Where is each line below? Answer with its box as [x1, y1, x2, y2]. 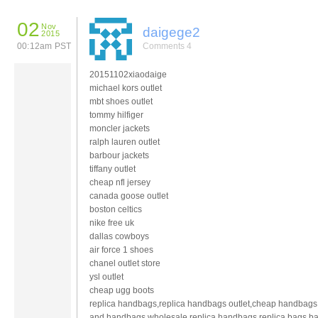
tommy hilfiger [89, 109, 143, 120]
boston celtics [89, 204, 142, 214]
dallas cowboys [89, 231, 149, 241]
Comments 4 [143, 40, 192, 51]
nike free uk [89, 217, 134, 228]
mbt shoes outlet [89, 96, 153, 106]
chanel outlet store [89, 258, 160, 268]
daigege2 [143, 24, 200, 40]
